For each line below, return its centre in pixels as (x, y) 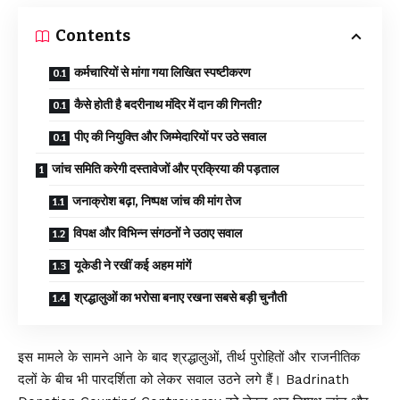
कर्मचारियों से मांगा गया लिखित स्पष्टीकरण (162, 73)
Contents (93, 36)
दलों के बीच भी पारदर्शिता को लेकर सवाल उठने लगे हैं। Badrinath (183, 380)
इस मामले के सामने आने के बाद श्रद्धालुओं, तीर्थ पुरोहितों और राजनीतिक (189, 358)
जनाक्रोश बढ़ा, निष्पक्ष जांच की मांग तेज (157, 202)
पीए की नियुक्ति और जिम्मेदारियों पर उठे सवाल (170, 137)
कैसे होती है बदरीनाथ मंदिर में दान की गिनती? (168, 105)
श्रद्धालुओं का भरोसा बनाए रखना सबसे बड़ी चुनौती (180, 298)
